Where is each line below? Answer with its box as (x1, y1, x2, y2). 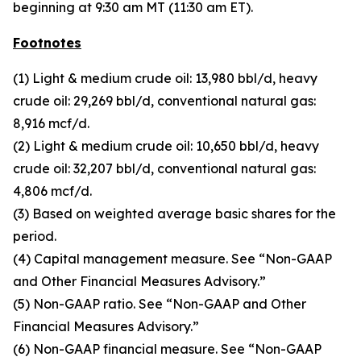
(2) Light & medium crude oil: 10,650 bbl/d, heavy (13, 138, 319, 154)
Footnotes (13, 35, 81, 51)
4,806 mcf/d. (13, 183, 92, 199)
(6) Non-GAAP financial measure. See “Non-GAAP (13, 341, 322, 357)
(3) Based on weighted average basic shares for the (13, 205, 336, 222)
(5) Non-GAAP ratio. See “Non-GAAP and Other (13, 296, 306, 312)
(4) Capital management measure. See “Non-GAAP (13, 251, 332, 267)
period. (13, 228, 56, 244)
